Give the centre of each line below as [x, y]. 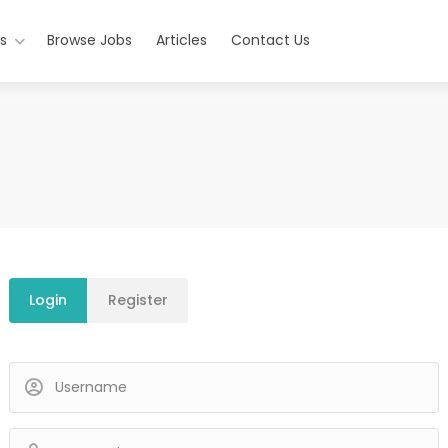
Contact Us [270, 40]
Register [138, 300]
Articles [181, 40]
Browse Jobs [89, 40]
